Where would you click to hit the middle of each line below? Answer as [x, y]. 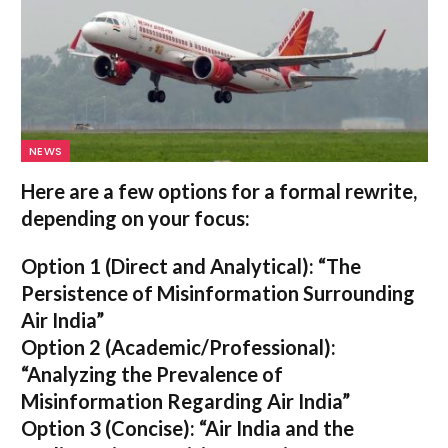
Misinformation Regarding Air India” [185, 400]
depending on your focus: [135, 217]
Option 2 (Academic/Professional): [178, 346]
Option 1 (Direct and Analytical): [167, 265]
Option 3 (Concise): [108, 427]
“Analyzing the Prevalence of [152, 373]
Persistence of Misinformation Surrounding [218, 292]
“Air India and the [274, 427]
